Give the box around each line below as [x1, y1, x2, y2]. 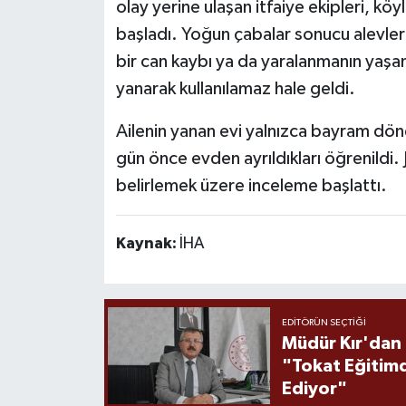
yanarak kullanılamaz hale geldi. [115, 79, 355, 98]
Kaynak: [115, 235, 179, 252]
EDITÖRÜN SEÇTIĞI [281, 318, 366, 328]
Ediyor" [281, 380, 347, 399]
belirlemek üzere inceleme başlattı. [115, 176, 387, 195]
